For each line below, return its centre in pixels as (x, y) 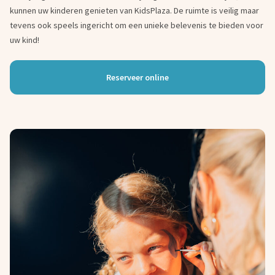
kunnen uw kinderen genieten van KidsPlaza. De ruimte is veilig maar (134, 10)
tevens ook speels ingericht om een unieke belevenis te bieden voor (137, 25)
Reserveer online (137, 77)
